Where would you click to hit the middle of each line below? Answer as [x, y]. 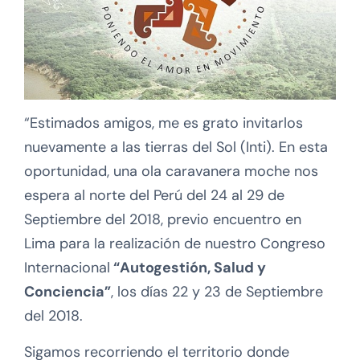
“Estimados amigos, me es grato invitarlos [164, 123]
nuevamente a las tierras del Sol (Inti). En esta [176, 147]
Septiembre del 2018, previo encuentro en [163, 220]
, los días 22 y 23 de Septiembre [217, 292]
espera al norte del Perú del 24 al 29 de [154, 196]
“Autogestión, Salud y [188, 268]
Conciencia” [67, 292]
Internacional [67, 268]
